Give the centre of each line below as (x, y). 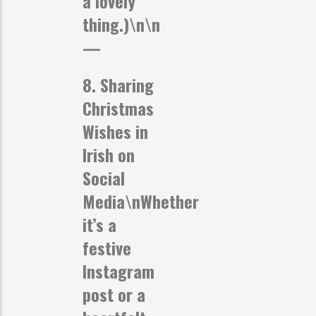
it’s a (99, 224)
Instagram (119, 271)
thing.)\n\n (121, 24)
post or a (114, 294)
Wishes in (115, 131)
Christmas (118, 108)
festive (107, 247)
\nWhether (162, 201)
